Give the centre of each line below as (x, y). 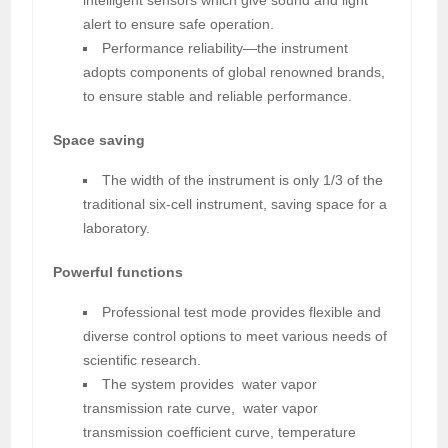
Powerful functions (118, 271)
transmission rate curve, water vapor (201, 407)
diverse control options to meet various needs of (235, 335)
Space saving (99, 139)
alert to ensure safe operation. (179, 23)
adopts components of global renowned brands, (234, 71)
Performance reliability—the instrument (225, 47)
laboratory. (117, 227)
